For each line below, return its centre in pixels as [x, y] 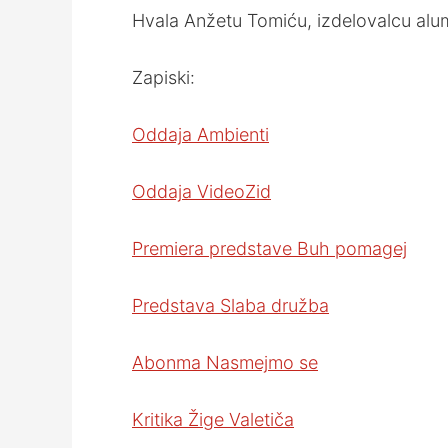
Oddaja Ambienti [200, 134]
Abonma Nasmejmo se [225, 362]
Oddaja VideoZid [201, 191]
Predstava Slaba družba [230, 305]
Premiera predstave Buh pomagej [269, 248]
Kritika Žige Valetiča [213, 419]
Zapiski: [163, 77]
